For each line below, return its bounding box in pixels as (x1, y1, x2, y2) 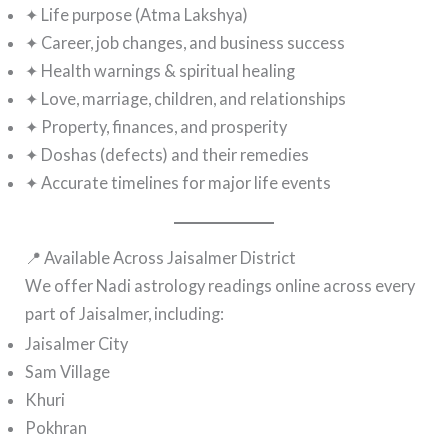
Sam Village (25, 361, 111, 381)
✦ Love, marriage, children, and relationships (25, 89, 347, 109)
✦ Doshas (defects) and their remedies (25, 145, 310, 165)
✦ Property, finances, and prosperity (25, 117, 288, 137)
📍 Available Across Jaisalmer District (25, 247, 297, 267)
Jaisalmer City (25, 333, 129, 353)
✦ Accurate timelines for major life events (25, 173, 332, 193)
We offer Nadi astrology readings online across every (25, 275, 416, 295)
